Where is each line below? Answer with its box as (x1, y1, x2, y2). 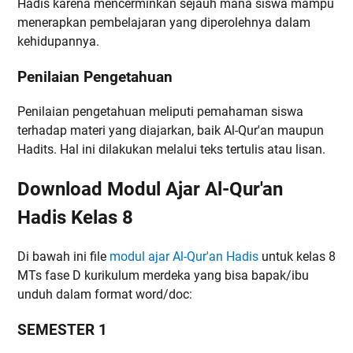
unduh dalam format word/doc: (17, 287, 192, 303)
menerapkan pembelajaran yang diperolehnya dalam (17, 14, 310, 30)
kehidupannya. (17, 33, 99, 49)
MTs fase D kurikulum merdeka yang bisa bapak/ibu (17, 268, 309, 284)
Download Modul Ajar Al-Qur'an (17, 178, 283, 201)
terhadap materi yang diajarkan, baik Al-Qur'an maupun (17, 123, 324, 139)
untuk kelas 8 (258, 249, 336, 265)
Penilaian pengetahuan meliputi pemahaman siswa (17, 104, 303, 120)
